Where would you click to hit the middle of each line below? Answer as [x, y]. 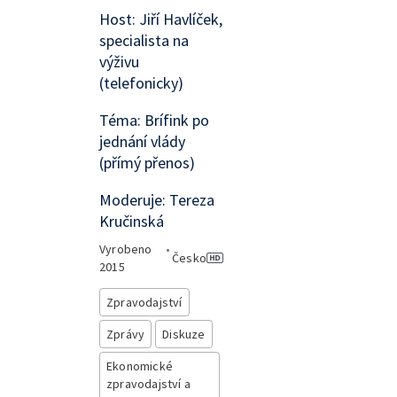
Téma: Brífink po [154, 120]
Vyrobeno [126, 249]
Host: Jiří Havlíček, [161, 19]
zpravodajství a [148, 384]
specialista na [144, 40]
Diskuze [184, 334]
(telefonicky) [141, 83]
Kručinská [132, 221]
